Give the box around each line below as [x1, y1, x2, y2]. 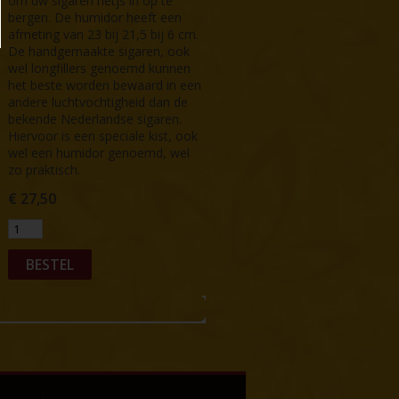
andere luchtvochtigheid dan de [8, 93, 189, 110]
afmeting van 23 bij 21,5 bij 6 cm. [8, 25, 199, 43]
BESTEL [26, 254, 75, 274]
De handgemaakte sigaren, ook [8, 42, 191, 60]
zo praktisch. [8, 160, 81, 178]
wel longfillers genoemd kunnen [8, 59, 191, 77]
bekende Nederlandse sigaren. [8, 110, 183, 127]
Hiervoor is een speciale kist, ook [8, 126, 199, 144]
